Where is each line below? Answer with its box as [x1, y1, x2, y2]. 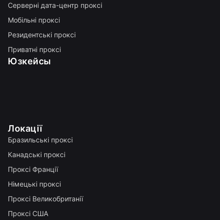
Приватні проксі [8, 45, 61, 54]
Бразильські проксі [8, 135, 73, 144]
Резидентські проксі [8, 30, 76, 39]
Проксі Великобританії [8, 194, 83, 203]
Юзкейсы [8, 55, 51, 66]
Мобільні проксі [8, 15, 60, 24]
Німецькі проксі [8, 179, 61, 188]
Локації [8, 123, 43, 134]
